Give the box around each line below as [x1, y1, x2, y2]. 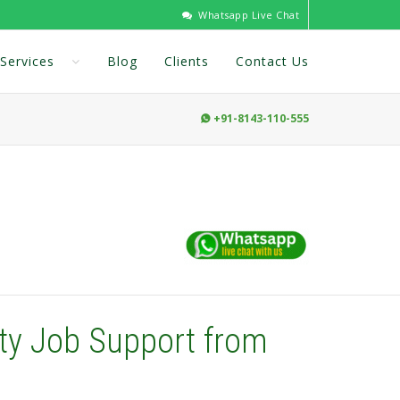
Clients [164, 53, 209, 70]
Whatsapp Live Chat [195, 8, 299, 21]
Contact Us [236, 53, 309, 70]
